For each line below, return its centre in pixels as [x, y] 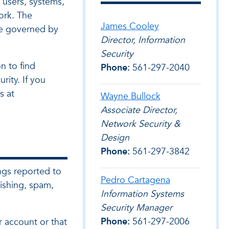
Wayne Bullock [130, 96]
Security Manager [136, 208]
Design [115, 138]
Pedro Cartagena [135, 180]
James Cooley [130, 26]
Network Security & [140, 124]
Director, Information [143, 40]
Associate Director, [139, 110]
